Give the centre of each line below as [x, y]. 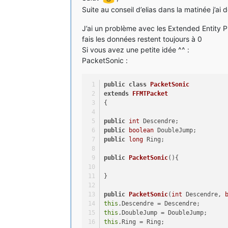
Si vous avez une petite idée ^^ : [136, 49]
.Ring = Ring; [141, 222]
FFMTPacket [150, 93]
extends [117, 93]
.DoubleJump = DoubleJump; [163, 212]
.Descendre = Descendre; [159, 203]
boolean [141, 130]
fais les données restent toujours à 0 [142, 39]
